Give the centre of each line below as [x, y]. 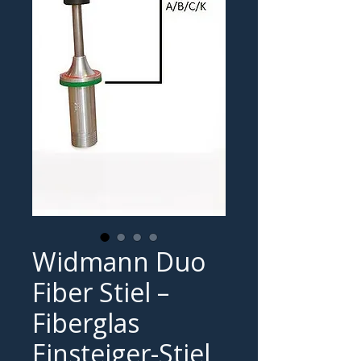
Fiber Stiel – [101, 293]
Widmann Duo [119, 262]
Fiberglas [86, 323]
